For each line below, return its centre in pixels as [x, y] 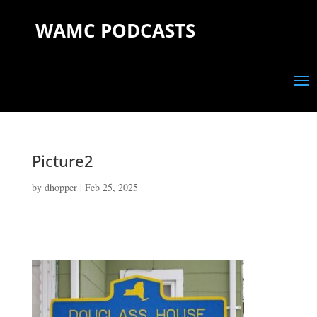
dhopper [60, 187]
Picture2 [62, 161]
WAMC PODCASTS [115, 30]
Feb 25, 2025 [111, 187]
